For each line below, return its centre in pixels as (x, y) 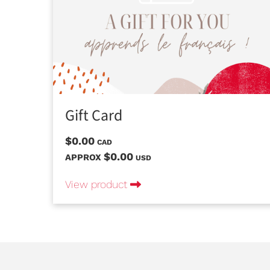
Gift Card (94, 116)
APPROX (84, 157)
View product (98, 184)
